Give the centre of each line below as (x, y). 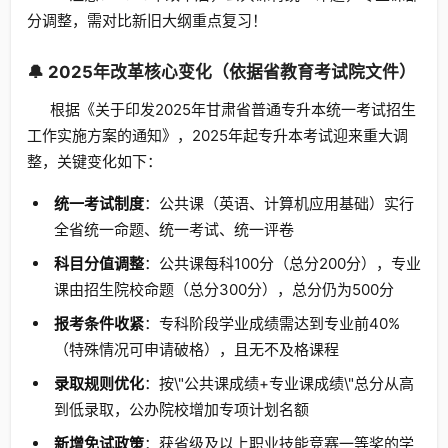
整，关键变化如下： (94, 161)
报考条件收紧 (98, 323)
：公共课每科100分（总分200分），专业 (282, 263)
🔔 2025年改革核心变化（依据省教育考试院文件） (221, 72)
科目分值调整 (98, 263)
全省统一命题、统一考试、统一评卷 (173, 229)
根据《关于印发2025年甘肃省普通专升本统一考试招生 (232, 109)
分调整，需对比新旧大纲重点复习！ (147, 20)
